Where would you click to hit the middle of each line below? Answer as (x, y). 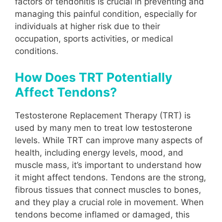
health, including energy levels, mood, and (99, 153)
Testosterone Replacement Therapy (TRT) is (103, 116)
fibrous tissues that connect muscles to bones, (108, 190)
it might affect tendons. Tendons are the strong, (111, 178)
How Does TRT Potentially (94, 78)
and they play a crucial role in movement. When (109, 202)
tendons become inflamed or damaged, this (102, 215)
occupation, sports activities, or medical (94, 38)
